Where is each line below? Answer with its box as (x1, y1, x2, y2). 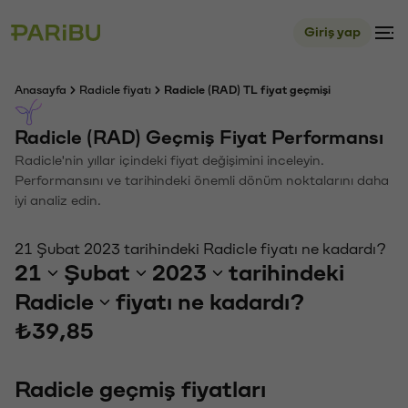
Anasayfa (15, 85, 66, 96)
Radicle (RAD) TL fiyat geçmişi (164, 85, 331, 96)
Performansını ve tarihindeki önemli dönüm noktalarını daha (15, 174, 389, 188)
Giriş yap (304, 25, 361, 39)
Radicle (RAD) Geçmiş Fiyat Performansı (15, 128, 383, 148)
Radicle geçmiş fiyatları (15, 378, 266, 402)
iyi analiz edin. (15, 194, 101, 208)
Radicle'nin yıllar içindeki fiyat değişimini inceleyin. (15, 154, 324, 168)
